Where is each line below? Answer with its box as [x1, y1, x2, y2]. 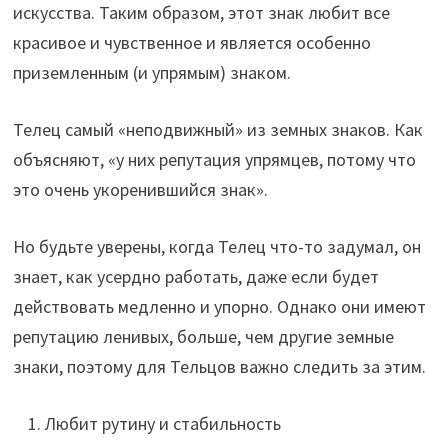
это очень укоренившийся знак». [12, 178, 268, 202]
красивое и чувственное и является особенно [12, 31, 371, 55]
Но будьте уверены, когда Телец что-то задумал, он [12, 235, 421, 259]
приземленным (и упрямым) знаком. [12, 61, 291, 85]
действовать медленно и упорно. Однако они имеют [12, 295, 426, 319]
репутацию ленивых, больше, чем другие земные [12, 325, 394, 349]
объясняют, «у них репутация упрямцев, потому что [12, 148, 416, 172]
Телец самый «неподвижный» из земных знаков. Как [12, 118, 423, 142]
